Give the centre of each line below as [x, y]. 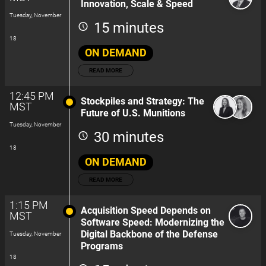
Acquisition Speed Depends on [146, 210]
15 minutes [129, 28]
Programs [102, 246]
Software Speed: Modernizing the [153, 222]
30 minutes [129, 137]
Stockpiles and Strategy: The [142, 101]
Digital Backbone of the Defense [149, 234]
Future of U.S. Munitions [133, 113]
